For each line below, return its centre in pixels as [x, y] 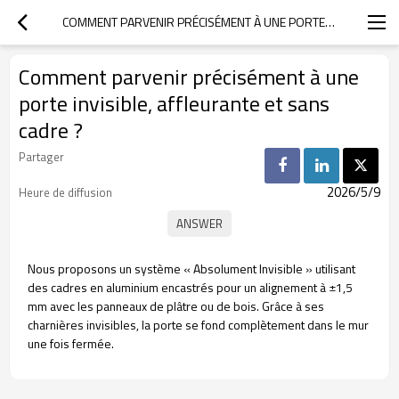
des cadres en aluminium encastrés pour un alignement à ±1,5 [190, 287]
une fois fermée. [71, 343]
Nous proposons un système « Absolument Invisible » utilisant [191, 269]
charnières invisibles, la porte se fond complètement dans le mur [198, 325]
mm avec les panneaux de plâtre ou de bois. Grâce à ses [176, 306]
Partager [41, 157]
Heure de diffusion [65, 192]
